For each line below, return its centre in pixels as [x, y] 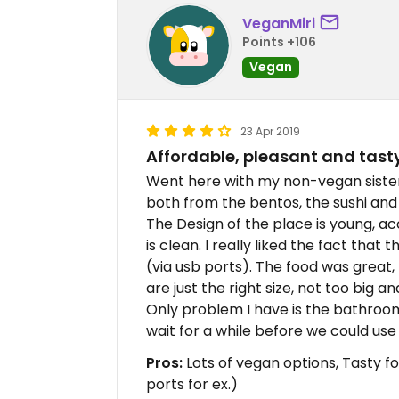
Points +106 [279, 41]
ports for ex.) [192, 385]
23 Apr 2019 [270, 132]
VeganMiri [279, 23]
